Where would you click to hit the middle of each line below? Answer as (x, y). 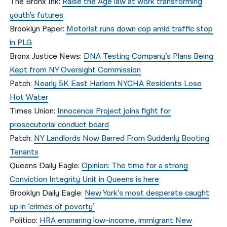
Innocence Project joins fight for (114, 111)
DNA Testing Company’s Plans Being (149, 57)
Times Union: (34, 111)
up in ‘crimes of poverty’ (52, 207)
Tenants (24, 153)
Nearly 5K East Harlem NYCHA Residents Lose (118, 84)
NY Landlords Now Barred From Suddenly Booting (122, 139)
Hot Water (29, 98)
